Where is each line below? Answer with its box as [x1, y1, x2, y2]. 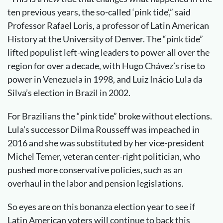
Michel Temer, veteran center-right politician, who [7, 151, 200, 162]
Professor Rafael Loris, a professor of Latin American [7, 20, 209, 31]
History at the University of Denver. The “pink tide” [7, 33, 203, 44]
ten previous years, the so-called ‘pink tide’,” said [7, 6, 191, 17]
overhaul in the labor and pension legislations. [7, 178, 184, 189]
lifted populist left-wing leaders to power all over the [7, 47, 210, 58]
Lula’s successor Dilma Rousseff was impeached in [7, 124, 200, 135]
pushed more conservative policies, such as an [7, 164, 183, 175]
